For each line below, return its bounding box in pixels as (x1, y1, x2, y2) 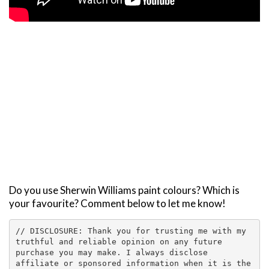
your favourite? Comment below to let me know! (9, 197, 226, 210)
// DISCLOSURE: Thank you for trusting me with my (15, 226, 246, 235)
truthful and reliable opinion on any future (15, 237, 222, 246)
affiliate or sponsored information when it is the (15, 258, 251, 268)
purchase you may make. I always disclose (15, 247, 208, 257)
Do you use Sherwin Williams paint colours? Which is (9, 184, 240, 197)
